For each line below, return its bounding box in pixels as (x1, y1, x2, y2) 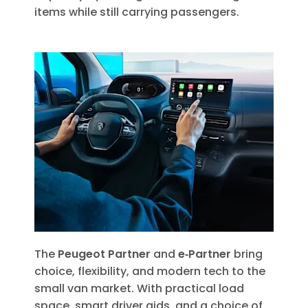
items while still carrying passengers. (34, 4, 239, 21)
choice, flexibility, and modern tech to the (34, 263, 265, 280)
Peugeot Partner (58, 246, 151, 263)
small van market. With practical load (34, 280, 244, 297)
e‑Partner (178, 246, 231, 263)
